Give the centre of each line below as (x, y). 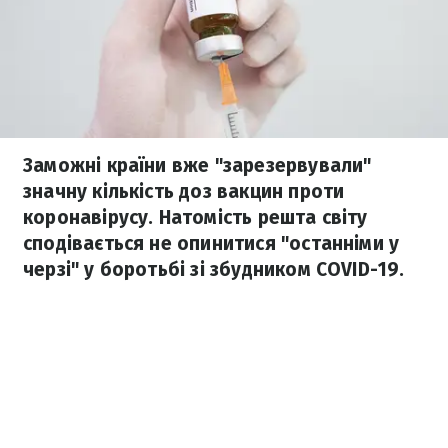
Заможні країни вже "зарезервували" (197, 165)
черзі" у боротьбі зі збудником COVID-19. (214, 269)
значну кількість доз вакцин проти (184, 191)
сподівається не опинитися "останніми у (211, 243)
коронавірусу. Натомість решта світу (195, 217)
